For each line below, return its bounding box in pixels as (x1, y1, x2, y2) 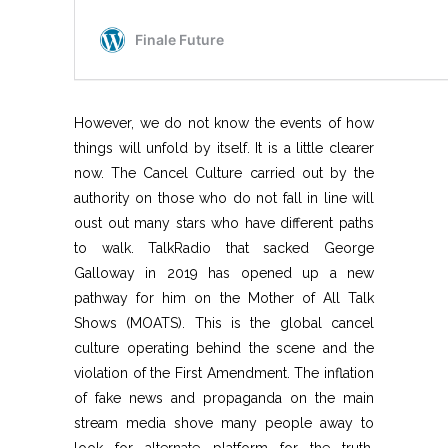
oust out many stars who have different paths (74, 215, 374, 232)
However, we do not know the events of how (74, 115, 374, 132)
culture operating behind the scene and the (74, 340, 374, 357)
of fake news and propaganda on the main (74, 390, 374, 407)
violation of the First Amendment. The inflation (74, 365, 374, 382)
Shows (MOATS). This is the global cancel (74, 315, 374, 332)
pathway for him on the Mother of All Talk (74, 290, 374, 307)
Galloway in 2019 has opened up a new (74, 265, 374, 282)
